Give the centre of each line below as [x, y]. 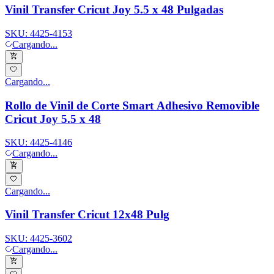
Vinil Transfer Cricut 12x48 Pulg [87, 215]
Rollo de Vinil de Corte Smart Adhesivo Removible [132, 105]
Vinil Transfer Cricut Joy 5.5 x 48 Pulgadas [114, 9]
